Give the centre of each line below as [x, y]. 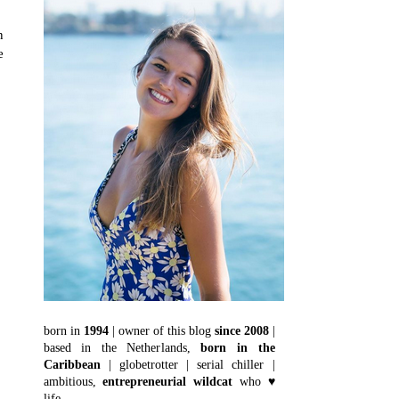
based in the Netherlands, [122, 348]
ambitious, [73, 382]
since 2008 [241, 331]
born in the [238, 348]
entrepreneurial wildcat [167, 382]
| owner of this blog [161, 331]
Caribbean [72, 365]
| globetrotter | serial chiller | [187, 365]
